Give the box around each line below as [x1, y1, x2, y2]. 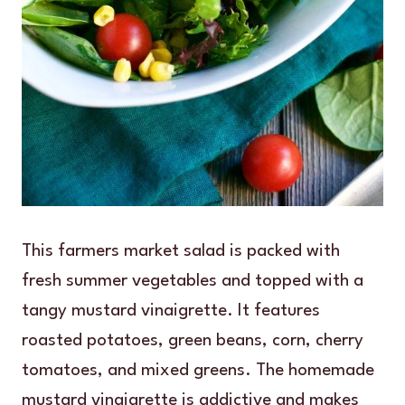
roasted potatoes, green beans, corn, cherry [22, 331, 363, 350]
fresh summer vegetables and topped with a [22, 271, 363, 290]
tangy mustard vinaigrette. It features [22, 301, 320, 320]
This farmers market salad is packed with [22, 241, 340, 260]
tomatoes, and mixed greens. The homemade [22, 361, 374, 380]
